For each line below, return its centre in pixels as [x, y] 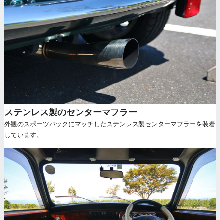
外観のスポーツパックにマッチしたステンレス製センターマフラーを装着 [110, 124]
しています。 [23, 135]
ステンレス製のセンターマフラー [70, 112]
